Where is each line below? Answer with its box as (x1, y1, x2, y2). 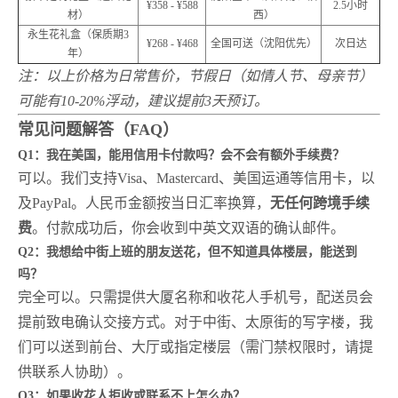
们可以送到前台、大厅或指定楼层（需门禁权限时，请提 (18, 339, 373, 354)
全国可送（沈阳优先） (210, 37, 317, 50)
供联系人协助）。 (18, 364, 131, 379)
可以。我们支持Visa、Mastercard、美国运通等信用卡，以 (18, 171, 375, 186)
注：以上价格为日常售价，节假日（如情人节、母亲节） (18, 68, 373, 84)
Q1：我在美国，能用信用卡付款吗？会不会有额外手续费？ (18, 147, 345, 162)
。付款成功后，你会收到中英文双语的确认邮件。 (32, 220, 345, 235)
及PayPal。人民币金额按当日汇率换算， (18, 195, 270, 211)
